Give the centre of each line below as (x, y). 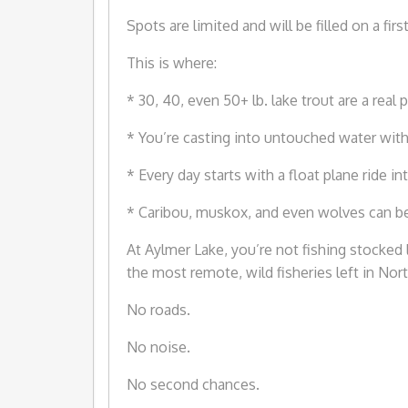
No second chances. (193, 385)
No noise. (158, 347)
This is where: (172, 63)
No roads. (158, 310)
